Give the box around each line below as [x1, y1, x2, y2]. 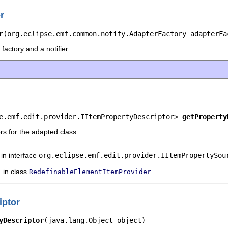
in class [3, 167, 29, 176]
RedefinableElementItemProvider [29, 167, 151, 176]
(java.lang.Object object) [44, 216, 146, 224]
